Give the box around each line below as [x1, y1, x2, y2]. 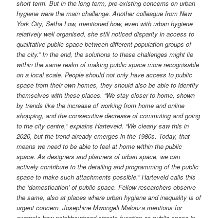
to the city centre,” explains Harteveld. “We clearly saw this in [17, 121, 189, 130]
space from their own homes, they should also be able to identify [17, 80, 199, 90]
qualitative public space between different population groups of [17, 39, 192, 49]
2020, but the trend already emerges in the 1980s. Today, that [17, 131, 190, 141]
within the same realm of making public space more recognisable [17, 59, 200, 69]
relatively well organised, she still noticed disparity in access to [17, 29, 195, 38]
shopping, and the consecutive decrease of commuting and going [17, 110, 200, 120]
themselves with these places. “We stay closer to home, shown [17, 90, 195, 100]
